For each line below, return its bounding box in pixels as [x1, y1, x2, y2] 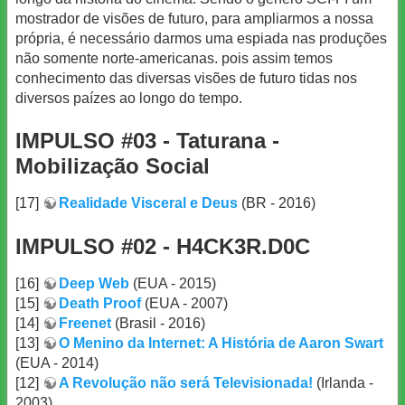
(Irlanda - [313, 374, 373, 391]
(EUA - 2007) [141, 295, 228, 311]
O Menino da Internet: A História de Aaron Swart [59, 334, 383, 351]
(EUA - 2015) [129, 275, 216, 291]
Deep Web [59, 275, 129, 291]
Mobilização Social [15, 154, 210, 179]
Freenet [59, 315, 111, 331]
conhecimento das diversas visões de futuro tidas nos [15, 70, 357, 86]
